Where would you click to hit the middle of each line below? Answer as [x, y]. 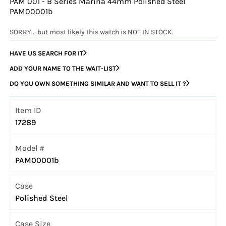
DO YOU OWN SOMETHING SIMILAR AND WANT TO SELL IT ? [98, 83]
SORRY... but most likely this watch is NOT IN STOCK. [92, 32]
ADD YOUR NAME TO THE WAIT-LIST [63, 68]
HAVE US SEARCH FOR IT [47, 53]
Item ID [29, 110]
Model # [30, 148]
